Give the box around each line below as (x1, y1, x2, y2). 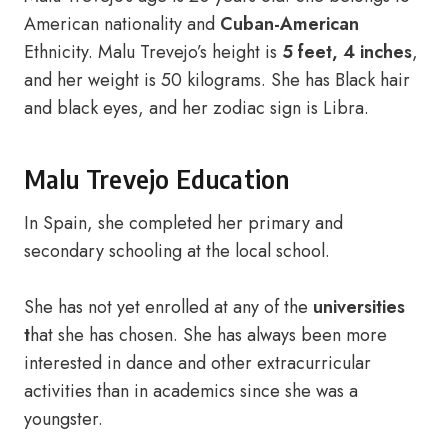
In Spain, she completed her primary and (24, 210, 343, 236)
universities (313, 294, 405, 320)
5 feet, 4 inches (282, 39, 412, 65)
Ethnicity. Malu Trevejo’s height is (24, 39, 282, 65)
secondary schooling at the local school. (24, 238, 330, 264)
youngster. (24, 406, 103, 432)
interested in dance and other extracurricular (24, 350, 371, 376)
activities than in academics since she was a (24, 378, 358, 404)
